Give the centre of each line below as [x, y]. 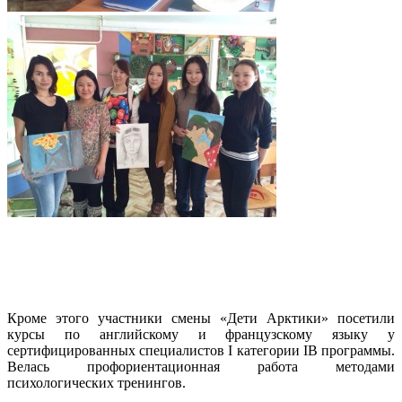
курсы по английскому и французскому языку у [201, 334]
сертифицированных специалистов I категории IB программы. [201, 350]
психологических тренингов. [96, 383]
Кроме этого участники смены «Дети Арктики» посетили [201, 318]
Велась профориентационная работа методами [201, 367]
